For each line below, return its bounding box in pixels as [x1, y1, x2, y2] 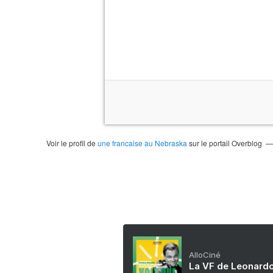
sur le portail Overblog [186, 138, 262, 148]
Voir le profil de [46, 138, 97, 148]
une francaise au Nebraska [97, 138, 187, 148]
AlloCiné [189, 250, 221, 260]
